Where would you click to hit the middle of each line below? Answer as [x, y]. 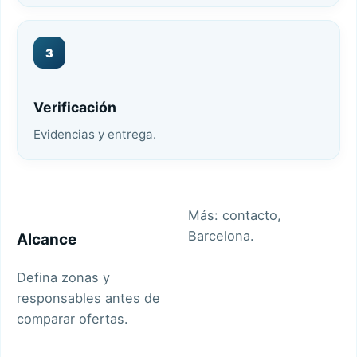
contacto [250, 216]
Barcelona [219, 236]
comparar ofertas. [73, 319]
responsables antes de [88, 298]
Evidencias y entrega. [95, 135]
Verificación [75, 108]
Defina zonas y [63, 278]
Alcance [47, 239]
